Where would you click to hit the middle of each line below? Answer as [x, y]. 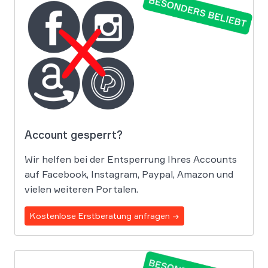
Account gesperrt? [74, 134]
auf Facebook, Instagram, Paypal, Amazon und [129, 174]
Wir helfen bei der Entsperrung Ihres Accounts [131, 159]
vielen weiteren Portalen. [81, 189]
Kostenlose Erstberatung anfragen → [104, 215]
